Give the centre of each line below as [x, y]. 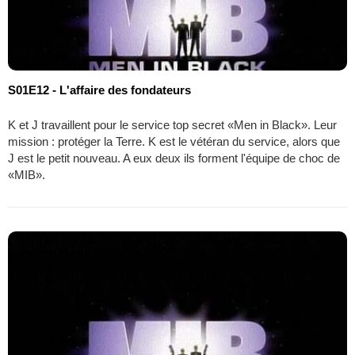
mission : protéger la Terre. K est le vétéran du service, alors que [174, 142]
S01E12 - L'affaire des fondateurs [99, 90]
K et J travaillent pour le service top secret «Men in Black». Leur [172, 125]
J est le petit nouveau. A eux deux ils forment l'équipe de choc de [174, 158]
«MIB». [27, 175]
